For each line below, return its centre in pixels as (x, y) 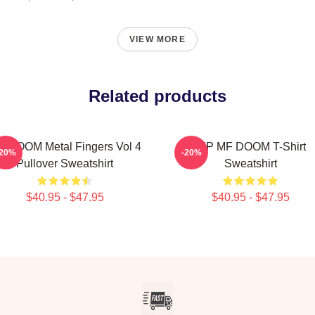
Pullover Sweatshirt (65, 163)
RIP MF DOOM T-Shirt (250, 147)
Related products (157, 96)
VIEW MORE (157, 39)
